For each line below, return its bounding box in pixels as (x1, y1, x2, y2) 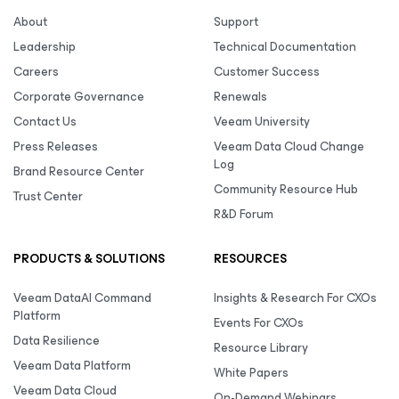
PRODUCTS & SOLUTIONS (13, 248, 165, 269)
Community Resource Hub (214, 179, 358, 199)
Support (214, 12, 258, 32)
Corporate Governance (13, 86, 144, 107)
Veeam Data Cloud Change (214, 136, 364, 157)
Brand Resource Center (13, 161, 144, 182)
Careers (13, 61, 59, 82)
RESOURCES (214, 248, 287, 269)
